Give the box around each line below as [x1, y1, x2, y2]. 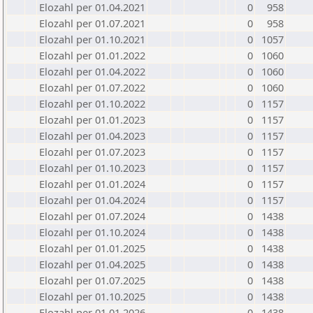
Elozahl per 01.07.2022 [39, 80, 145, 94]
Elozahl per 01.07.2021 [39, 16, 145, 30]
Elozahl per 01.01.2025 [39, 241, 145, 255]
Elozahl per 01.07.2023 [39, 145, 145, 159]
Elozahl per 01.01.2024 [39, 177, 145, 191]
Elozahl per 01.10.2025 [39, 289, 145, 303]
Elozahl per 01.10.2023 [39, 161, 145, 175]
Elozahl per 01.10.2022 [39, 96, 145, 110]
